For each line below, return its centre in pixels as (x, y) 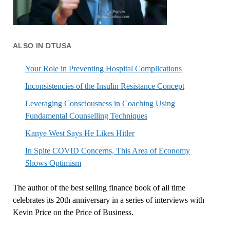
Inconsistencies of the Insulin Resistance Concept (104, 86)
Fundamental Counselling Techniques (86, 116)
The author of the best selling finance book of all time (99, 187)
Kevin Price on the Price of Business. (73, 212)
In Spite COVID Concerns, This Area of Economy (107, 150)
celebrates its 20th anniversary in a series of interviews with (108, 200)
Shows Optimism (53, 163)
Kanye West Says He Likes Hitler (80, 133)
